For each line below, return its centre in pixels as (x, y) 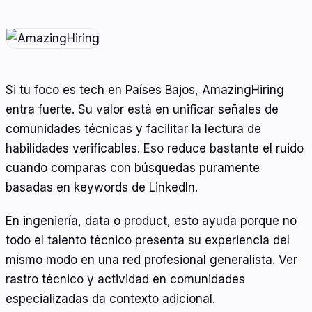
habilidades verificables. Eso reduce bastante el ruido (155, 149)
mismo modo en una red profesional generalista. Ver (151, 259)
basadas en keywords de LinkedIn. (102, 188)
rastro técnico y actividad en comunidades (125, 279)
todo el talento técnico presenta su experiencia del (148, 240)
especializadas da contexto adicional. (110, 298)
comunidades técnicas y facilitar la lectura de (133, 129)
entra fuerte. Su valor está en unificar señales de (142, 110)
